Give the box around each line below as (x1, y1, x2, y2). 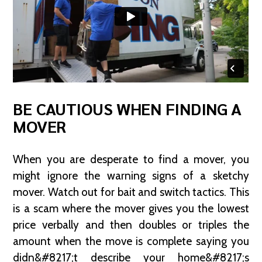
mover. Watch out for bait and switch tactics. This (13, 185, 249, 199)
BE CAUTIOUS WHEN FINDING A (13, 98, 242, 119)
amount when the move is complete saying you (13, 235, 249, 249)
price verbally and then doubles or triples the (13, 218, 249, 232)
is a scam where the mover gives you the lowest (13, 202, 249, 216)
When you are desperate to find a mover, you (13, 153, 249, 167)
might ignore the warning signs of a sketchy (13, 169, 249, 183)
